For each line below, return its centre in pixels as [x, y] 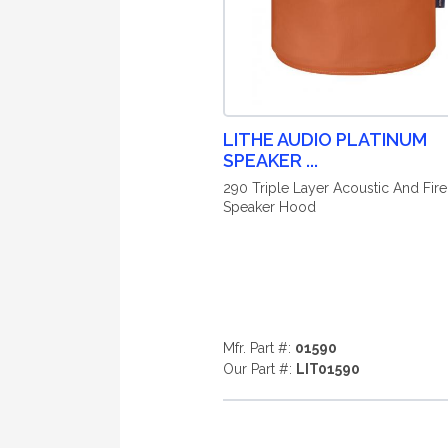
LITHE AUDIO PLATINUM [324, 139]
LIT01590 [327, 369]
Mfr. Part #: [258, 348]
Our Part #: [259, 369]
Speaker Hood [269, 207]
